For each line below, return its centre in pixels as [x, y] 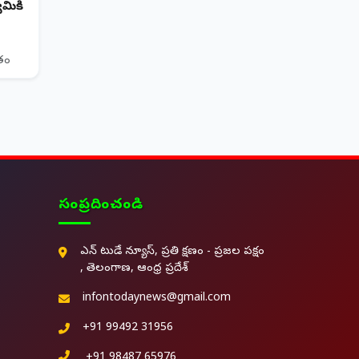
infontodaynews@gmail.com [157, 299]
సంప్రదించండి [101, 206]
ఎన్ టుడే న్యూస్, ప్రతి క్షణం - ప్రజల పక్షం [172, 252]
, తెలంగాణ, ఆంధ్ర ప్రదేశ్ [134, 269]
